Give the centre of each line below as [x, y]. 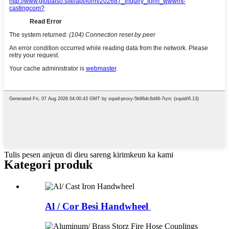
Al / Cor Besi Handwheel [98, 207]
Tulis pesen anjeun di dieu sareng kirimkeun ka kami [89, 154]
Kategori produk [48, 165]
